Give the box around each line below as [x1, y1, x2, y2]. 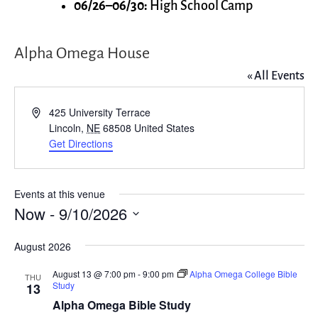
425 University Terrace [49, 105, 151, 120]
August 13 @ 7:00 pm [52, 268, 136, 280]
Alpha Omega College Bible [189, 268, 297, 280]
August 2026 [13, 239, 71, 254]
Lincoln [49, 121, 82, 136]
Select [13, 229, 44, 242]
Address [31, 104, 68, 119]
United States [134, 121, 195, 136]
